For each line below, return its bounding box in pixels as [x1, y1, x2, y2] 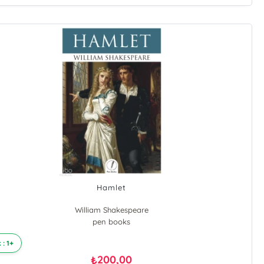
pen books [93, 217, 131, 227]
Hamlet [97, 183, 127, 193]
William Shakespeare [74, 205, 148, 215]
